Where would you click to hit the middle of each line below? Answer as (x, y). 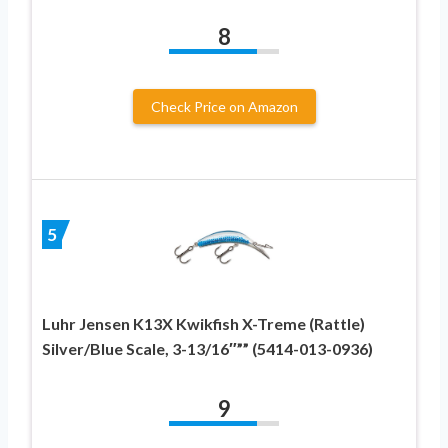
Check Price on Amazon (224, 106)
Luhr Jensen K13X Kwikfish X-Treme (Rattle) (203, 323)
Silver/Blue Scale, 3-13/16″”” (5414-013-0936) (207, 348)
